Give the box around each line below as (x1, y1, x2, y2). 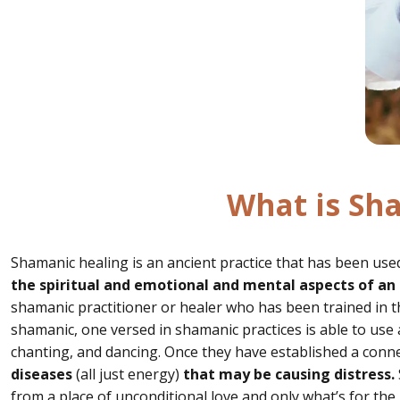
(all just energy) (72, 363, 179, 384)
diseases (11, 363, 72, 384)
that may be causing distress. (179, 363, 395, 384)
